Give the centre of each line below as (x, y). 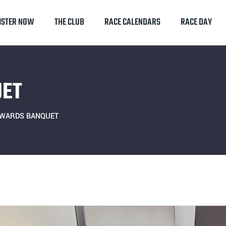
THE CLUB (69, 22)
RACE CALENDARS (132, 22)
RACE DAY (196, 22)
